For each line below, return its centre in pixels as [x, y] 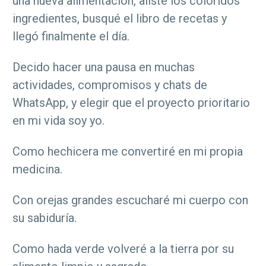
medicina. [37, 170]
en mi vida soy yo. [58, 121]
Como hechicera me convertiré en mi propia [128, 152]
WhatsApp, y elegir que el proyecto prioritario [131, 103]
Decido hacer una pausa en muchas [104, 67]
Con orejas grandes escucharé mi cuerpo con [130, 200]
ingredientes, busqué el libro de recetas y [120, 19]
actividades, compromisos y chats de [110, 85]
